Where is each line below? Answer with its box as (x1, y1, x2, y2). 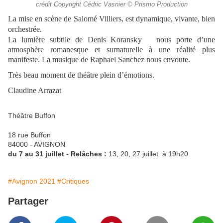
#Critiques (57, 177, 89, 186)
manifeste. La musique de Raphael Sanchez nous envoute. (8, 55, 190, 64)
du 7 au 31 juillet (8, 150, 64, 158)
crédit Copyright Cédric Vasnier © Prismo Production (35, 1, 188, 8)
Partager (8, 196, 48, 207)
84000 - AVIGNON (8, 140, 65, 149)
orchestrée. (8, 25, 42, 34)
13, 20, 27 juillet (109, 150, 162, 158)
